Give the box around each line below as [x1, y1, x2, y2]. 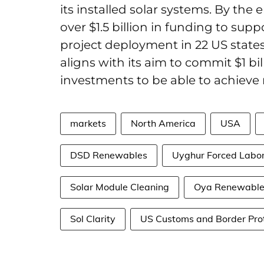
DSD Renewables [70, 149, 147, 161]
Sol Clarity [70, 213, 115, 225]
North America [131, 117, 196, 129]
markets [70, 117, 106, 129]
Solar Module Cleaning [70, 181, 169, 193]
